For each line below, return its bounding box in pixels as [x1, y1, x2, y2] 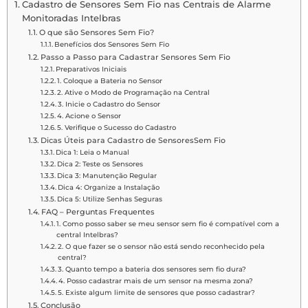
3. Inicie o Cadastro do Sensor [57, 99, 160, 109]
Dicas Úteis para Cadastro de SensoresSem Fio [41, 135, 226, 145]
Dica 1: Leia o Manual [55, 147, 129, 157]
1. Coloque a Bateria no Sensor [56, 76, 162, 85]
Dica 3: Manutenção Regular [56, 170, 157, 180]
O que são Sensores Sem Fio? [39, 27, 155, 37]
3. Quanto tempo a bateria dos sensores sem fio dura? [57, 264, 246, 274]
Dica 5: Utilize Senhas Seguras [56, 194, 162, 203]
